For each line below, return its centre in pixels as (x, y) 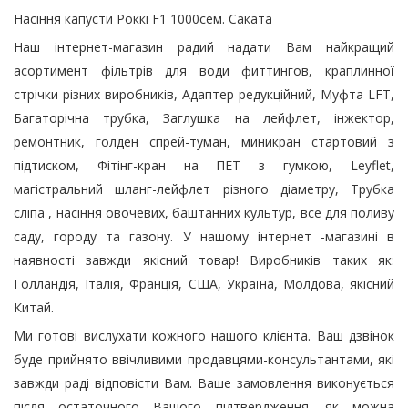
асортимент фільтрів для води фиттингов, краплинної (204, 71)
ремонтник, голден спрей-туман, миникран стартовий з (204, 142)
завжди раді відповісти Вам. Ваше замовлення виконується (204, 383)
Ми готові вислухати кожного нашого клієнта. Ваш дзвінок (204, 336)
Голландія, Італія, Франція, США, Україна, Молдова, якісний (204, 284)
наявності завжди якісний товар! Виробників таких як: (204, 260)
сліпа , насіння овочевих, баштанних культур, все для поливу (204, 213)
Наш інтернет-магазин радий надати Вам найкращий (204, 47)
